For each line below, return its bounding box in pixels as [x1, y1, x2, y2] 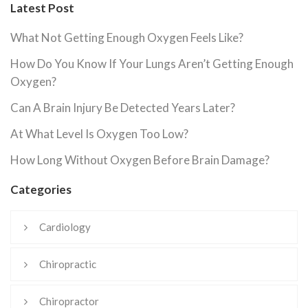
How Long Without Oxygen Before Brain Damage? [10, 153, 269, 168]
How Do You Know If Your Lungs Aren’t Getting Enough [10, 56, 294, 71]
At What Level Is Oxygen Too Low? [10, 126, 188, 142]
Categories [10, 182, 71, 197]
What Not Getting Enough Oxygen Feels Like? [10, 30, 243, 45]
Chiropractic [39, 258, 96, 271]
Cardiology [39, 221, 91, 234]
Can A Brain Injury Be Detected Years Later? [10, 100, 235, 115]
